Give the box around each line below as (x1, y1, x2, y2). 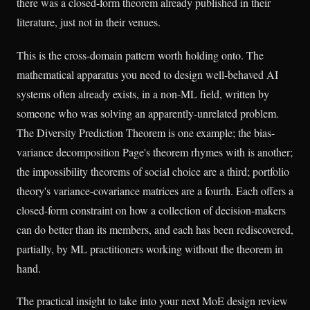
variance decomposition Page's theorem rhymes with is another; (17, 144, 293, 159)
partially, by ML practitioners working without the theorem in (17, 241, 283, 256)
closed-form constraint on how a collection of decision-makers (17, 202, 286, 217)
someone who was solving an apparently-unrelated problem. (17, 105, 279, 120)
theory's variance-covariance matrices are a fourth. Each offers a (17, 183, 293, 198)
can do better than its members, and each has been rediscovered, (17, 221, 293, 237)
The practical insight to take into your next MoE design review (17, 293, 288, 308)
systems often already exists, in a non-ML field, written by (17, 86, 269, 101)
